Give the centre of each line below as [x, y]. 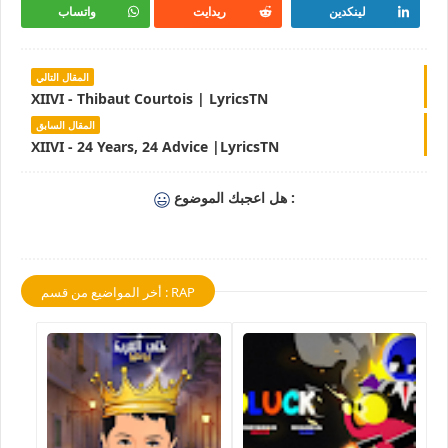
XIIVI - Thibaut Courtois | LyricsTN [149, 99]
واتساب [77, 12]
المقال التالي [62, 77]
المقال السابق [65, 125]
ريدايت [210, 12]
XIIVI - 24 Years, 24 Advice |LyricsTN [155, 147]
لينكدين [348, 12]
